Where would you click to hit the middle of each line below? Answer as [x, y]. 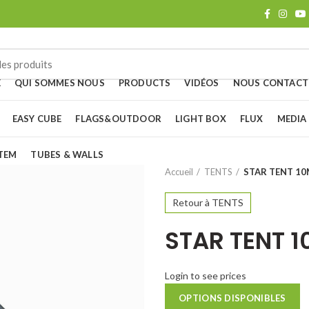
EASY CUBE [37, 118]
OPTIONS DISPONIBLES [232, 298]
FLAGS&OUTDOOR [119, 118]
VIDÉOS [202, 82]
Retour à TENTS [208, 202]
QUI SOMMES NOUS [59, 82]
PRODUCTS [144, 82]
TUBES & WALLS [67, 154]
